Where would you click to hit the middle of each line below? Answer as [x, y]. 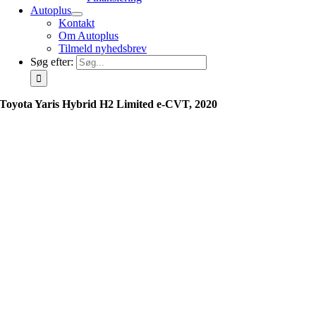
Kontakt [77, 23]
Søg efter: [52, 62]
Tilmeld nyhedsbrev [103, 48]
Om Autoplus [89, 36]
